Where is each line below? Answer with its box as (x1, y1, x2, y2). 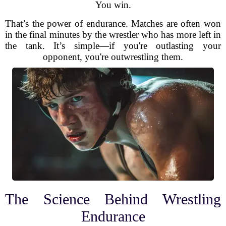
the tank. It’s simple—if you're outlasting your (5, 40, 221, 51)
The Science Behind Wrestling (5, 191, 221, 207)
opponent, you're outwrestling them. (43, 51, 183, 62)
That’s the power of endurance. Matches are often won (5, 18, 221, 29)
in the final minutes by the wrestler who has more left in (5, 29, 221, 40)
